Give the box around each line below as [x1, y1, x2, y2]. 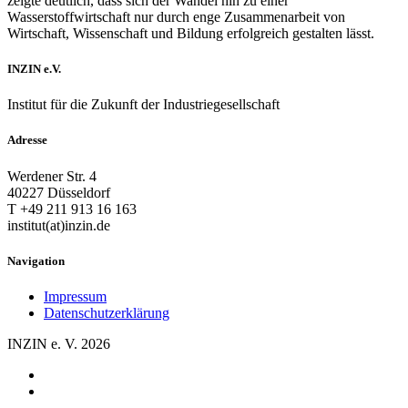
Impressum [44, 289, 107, 304]
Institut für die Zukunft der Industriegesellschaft [7, 97, 280, 113]
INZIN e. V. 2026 [7, 336, 110, 352]
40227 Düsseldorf [7, 184, 110, 200]
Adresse [7, 133, 47, 148]
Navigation [7, 253, 65, 268]
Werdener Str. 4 [7, 168, 97, 184]
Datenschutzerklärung [44, 305, 169, 321]
